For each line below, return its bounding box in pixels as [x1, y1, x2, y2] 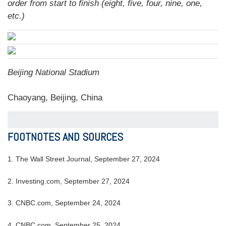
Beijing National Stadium [8, 67, 99, 77]
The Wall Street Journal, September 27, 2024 [16, 155, 160, 163]
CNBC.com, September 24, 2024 [16, 199, 121, 207]
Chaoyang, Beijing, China [8, 92, 102, 102]
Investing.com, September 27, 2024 [16, 177, 130, 186]
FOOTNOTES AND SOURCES [8, 129, 123, 144]
